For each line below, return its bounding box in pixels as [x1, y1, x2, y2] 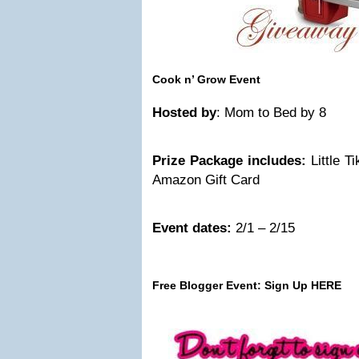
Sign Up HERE [261, 279, 341, 292]
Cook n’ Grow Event [152, 73, 260, 86]
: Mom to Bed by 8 [216, 105, 326, 120]
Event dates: [152, 220, 232, 236]
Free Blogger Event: [152, 279, 261, 292]
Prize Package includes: [152, 153, 311, 168]
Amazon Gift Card [152, 172, 260, 188]
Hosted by [152, 105, 216, 120]
